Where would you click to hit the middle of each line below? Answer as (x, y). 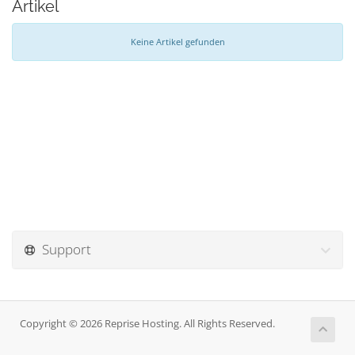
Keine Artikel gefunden (177, 42)
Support (63, 249)
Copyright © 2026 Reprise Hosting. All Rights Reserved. (147, 324)
